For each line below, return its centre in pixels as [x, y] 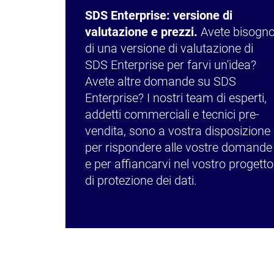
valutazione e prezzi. [141, 32]
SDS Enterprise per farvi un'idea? [171, 65]
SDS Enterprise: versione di [159, 16]
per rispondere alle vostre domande [179, 148]
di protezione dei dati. [141, 181]
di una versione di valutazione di [169, 49]
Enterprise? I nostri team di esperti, [176, 98]
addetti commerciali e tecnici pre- [172, 115]
